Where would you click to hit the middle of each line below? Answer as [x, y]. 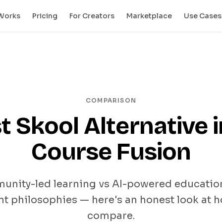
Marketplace [149, 16]
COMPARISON [111, 100]
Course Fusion [111, 152]
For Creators [92, 16]
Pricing [45, 16]
